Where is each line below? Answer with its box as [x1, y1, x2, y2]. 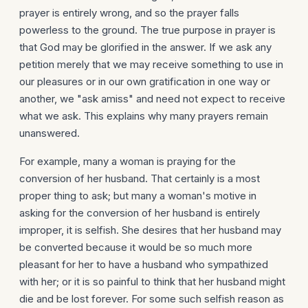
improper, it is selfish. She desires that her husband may [19, 223, 281, 236]
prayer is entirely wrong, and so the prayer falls [19, 6, 239, 19]
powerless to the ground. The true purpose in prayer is [19, 23, 276, 36]
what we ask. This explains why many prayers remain [19, 109, 268, 122]
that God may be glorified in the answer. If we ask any [19, 41, 272, 54]
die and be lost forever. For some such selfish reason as [19, 292, 284, 305]
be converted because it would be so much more [19, 241, 252, 254]
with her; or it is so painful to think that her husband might [19, 275, 285, 288]
